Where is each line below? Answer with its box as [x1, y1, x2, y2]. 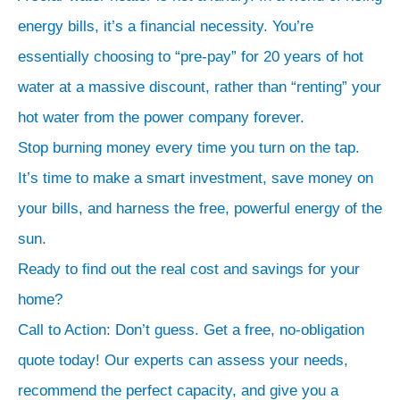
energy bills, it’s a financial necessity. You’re [18, 17, 313, 35]
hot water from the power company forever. [18, 108, 304, 126]
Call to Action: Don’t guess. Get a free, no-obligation [18, 321, 364, 338]
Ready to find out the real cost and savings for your [18, 260, 360, 278]
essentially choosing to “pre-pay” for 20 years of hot [18, 47, 363, 65]
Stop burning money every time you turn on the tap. [18, 138, 360, 156]
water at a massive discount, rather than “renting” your [18, 78, 381, 96]
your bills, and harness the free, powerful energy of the [18, 199, 382, 217]
